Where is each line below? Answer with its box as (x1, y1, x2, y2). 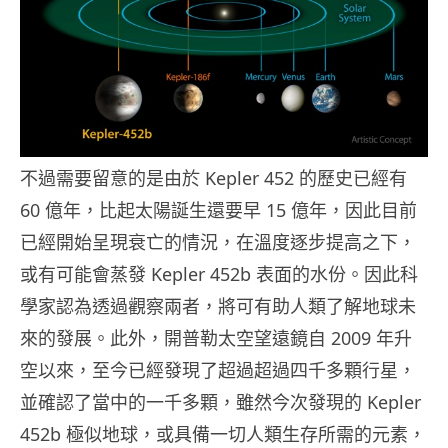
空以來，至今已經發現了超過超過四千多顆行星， (20, 357, 416, 382)
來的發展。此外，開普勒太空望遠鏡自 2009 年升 (20, 325, 412, 350)
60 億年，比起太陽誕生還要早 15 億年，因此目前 (20, 197, 417, 222)
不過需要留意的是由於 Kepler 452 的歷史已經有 (20, 165, 407, 190)
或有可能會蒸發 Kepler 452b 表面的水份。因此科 (20, 261, 418, 286)
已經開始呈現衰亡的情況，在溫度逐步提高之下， (20, 229, 416, 254)
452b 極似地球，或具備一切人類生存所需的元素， (20, 421, 426, 446)
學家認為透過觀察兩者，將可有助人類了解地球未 (20, 293, 416, 318)
